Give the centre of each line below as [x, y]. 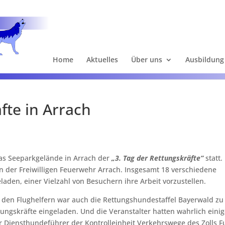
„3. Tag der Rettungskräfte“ [158, 158]
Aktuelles [102, 60]
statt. [214, 158]
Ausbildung [205, 60]
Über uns [147, 60]
